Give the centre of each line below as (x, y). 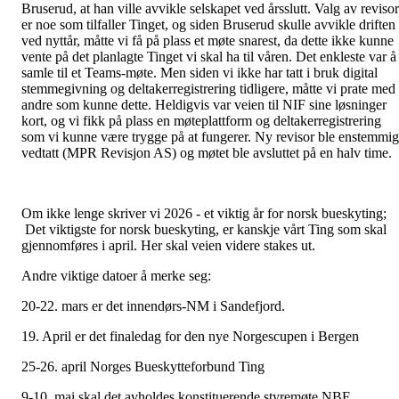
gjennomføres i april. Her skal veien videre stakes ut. (168, 246)
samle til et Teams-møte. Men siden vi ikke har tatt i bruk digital (199, 73)
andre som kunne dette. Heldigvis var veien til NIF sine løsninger (204, 105)
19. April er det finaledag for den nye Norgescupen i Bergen (190, 337)
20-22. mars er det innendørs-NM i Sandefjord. (153, 306)
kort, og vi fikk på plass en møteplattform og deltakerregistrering (201, 121)
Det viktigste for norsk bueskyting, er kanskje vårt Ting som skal (204, 230)
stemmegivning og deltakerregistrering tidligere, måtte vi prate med (208, 89)
